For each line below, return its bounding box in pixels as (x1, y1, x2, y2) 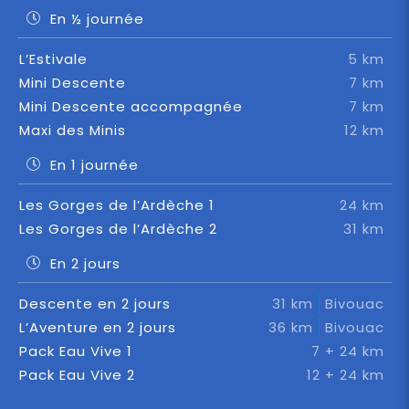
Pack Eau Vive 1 (18, 341, 132, 361)
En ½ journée (49, 8, 144, 28)
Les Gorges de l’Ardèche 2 (18, 218, 217, 238)
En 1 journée (49, 154, 139, 174)
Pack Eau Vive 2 (18, 364, 135, 384)
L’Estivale (18, 48, 88, 68)
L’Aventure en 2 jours (18, 317, 176, 337)
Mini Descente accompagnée (18, 96, 243, 116)
